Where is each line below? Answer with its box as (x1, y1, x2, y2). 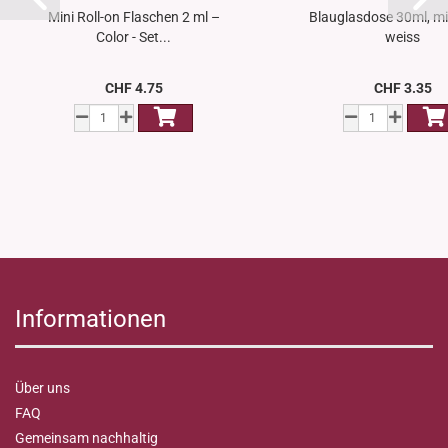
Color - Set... (96, 29, 171, 46)
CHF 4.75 (104, 80, 163, 97)
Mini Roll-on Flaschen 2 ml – (47, 9, 220, 26)
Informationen (15, 305, 166, 334)
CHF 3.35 (373, 80, 432, 97)
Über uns (15, 380, 70, 397)
